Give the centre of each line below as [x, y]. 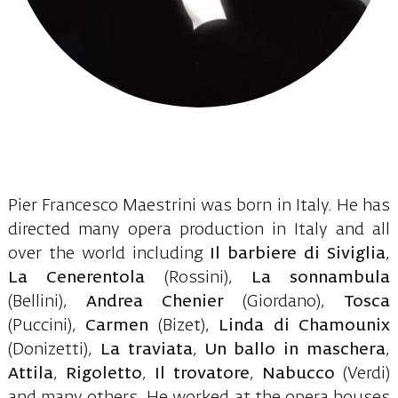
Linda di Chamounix [305, 326]
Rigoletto [103, 374]
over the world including [109, 254]
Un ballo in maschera [295, 350]
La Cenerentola [76, 278]
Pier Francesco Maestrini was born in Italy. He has [199, 206]
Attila [30, 374]
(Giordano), [284, 302]
